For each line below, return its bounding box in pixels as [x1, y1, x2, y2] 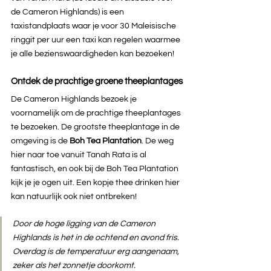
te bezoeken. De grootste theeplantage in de [11, 122, 181, 131]
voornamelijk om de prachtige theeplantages [11, 108, 183, 117]
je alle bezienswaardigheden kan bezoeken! [11, 49, 174, 58]
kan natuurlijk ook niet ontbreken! [11, 192, 137, 201]
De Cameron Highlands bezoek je [11, 94, 139, 103]
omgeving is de [11, 136, 70, 145]
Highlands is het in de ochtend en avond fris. [13, 233, 181, 242]
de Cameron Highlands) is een [11, 7, 126, 16]
